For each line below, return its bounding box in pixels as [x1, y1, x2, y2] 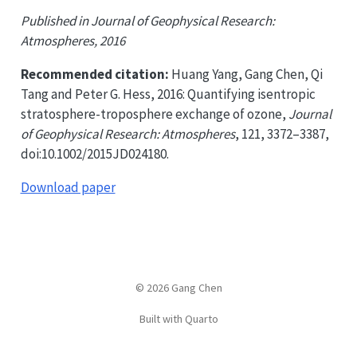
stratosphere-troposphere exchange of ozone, [20, 105, 288, 123]
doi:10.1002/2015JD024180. [20, 145, 169, 163]
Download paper [20, 178, 116, 196]
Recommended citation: [20, 65, 169, 83]
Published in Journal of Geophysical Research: [20, 12, 275, 29]
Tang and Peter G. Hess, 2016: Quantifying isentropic [20, 85, 316, 103]
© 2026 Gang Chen [135, 280, 222, 295]
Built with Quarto [139, 311, 218, 326]
